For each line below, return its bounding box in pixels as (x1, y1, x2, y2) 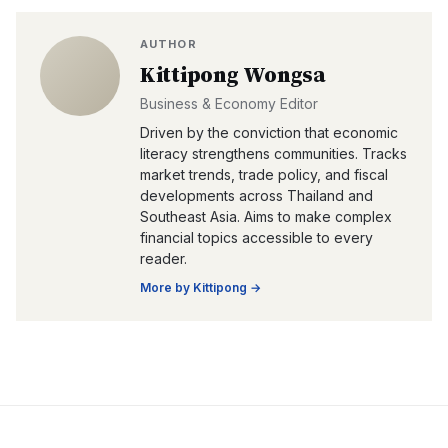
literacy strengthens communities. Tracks (140, 145, 407, 162)
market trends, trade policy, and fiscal (140, 166, 388, 183)
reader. (140, 250, 187, 267)
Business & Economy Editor (140, 95, 318, 112)
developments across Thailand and (140, 187, 373, 204)
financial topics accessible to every (140, 229, 373, 246)
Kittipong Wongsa (140, 59, 326, 89)
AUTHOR (140, 37, 197, 51)
